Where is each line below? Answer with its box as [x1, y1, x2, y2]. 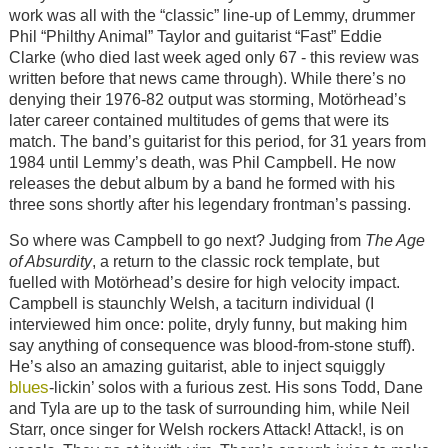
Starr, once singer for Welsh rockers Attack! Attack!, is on [8, 421, 404, 439]
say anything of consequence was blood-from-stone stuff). [8, 337, 415, 355]
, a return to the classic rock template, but [91, 253, 379, 271]
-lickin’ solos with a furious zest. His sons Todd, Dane [48, 379, 423, 397]
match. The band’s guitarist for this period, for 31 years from [8, 132, 426, 150]
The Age [364, 232, 425, 250]
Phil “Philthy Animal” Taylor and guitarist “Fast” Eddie [8, 27, 382, 45]
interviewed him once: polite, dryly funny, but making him [8, 316, 407, 334]
